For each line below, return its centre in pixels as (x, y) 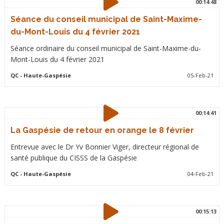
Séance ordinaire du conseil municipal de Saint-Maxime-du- (105, 48)
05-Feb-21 (201, 75)
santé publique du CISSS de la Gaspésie (73, 158)
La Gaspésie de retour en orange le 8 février (102, 130)
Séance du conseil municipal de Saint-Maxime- (106, 19)
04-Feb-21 (201, 174)
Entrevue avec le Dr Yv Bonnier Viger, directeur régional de (104, 147)
